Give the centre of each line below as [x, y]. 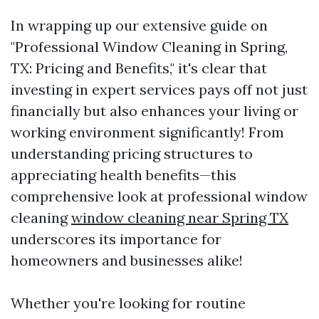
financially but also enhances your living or [155, 111]
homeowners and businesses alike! [127, 260]
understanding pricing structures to [132, 153]
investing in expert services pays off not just [159, 89]
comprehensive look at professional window [159, 196]
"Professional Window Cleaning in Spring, [149, 47]
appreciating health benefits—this [124, 175]
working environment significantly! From [147, 132]
